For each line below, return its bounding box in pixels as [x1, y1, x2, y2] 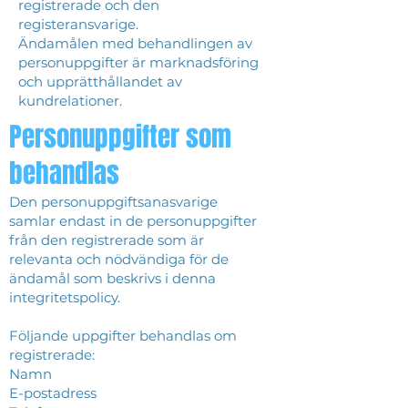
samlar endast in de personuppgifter [9, 212, 257, 229]
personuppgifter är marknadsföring [18, 54, 259, 71]
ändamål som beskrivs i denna [9, 270, 216, 287]
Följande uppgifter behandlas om [9, 327, 237, 344]
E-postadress [9, 384, 100, 402]
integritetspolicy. [9, 289, 124, 306]
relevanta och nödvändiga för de [9, 250, 229, 268]
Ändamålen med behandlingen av [18, 35, 252, 52]
